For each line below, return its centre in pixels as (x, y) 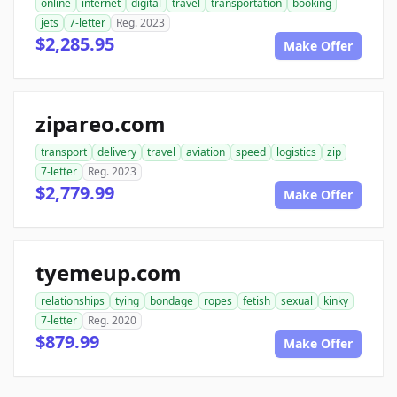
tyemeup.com (109, 273)
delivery (117, 152)
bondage (171, 301)
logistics (296, 152)
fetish (257, 301)
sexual (297, 301)
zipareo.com (101, 124)
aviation (206, 152)
